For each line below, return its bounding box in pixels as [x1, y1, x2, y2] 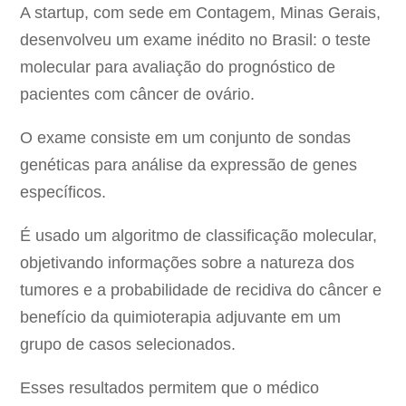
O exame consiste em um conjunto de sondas [20, 129, 352, 148]
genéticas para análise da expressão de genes [20, 156, 358, 175]
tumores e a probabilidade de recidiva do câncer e [20, 281, 382, 300]
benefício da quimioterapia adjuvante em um [20, 308, 342, 327]
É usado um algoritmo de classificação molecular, [20, 227, 378, 246]
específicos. [20, 183, 107, 202]
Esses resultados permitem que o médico [20, 379, 320, 398]
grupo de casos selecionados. [20, 335, 237, 354]
